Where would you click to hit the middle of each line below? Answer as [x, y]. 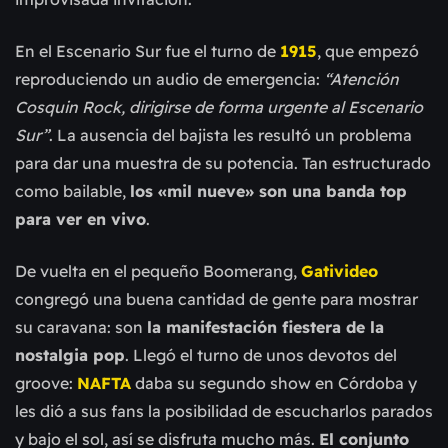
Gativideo [339, 271]
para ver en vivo [80, 219]
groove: [46, 383]
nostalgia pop [70, 355]
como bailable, [72, 191]
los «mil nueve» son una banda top [268, 191]
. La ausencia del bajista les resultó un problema [230, 135]
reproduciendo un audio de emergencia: [169, 79]
